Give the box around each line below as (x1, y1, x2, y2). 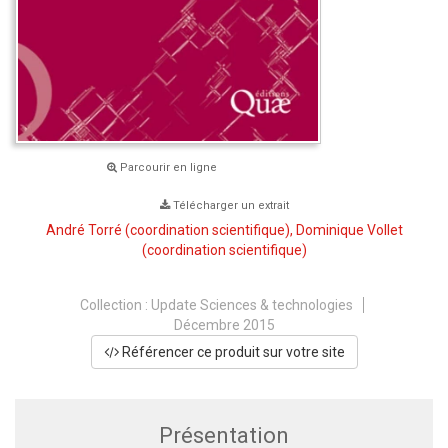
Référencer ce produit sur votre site (118, 343, 345, 360)
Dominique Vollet (295, 221, 403, 238)
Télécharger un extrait (172, 198, 289, 212)
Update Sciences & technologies (150, 296, 353, 313)
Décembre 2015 (173, 316, 275, 333)
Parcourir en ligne (117, 160, 217, 174)
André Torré (45, 221, 122, 238)
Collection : (79, 296, 151, 313)
